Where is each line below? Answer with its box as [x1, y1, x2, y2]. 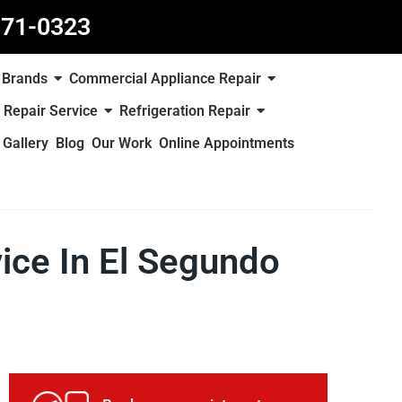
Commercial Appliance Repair [69, 70, 262, 87]
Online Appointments [159, 135, 295, 152]
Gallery [3, 135, 49, 152]
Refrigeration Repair [118, 102, 250, 119]
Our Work [92, 135, 153, 152]
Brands [2, 70, 48, 87]
